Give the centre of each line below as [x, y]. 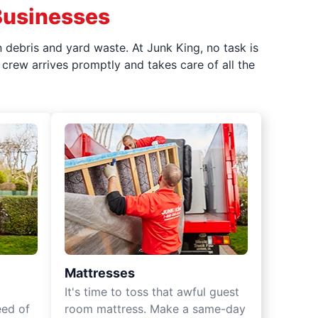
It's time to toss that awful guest [152, 292]
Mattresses [100, 273]
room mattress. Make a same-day [155, 309]
